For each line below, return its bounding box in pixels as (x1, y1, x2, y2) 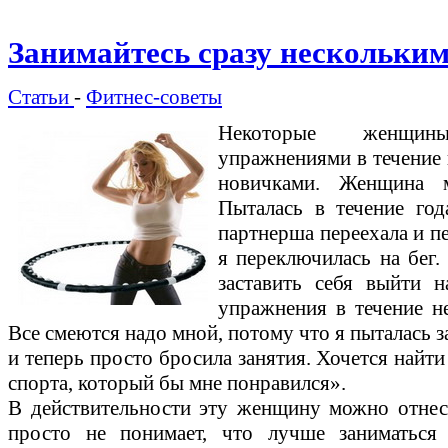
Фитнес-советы (86, 84, 222, 109)
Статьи (8, 84, 74, 109)
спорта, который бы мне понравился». (8, 370, 346, 395)
